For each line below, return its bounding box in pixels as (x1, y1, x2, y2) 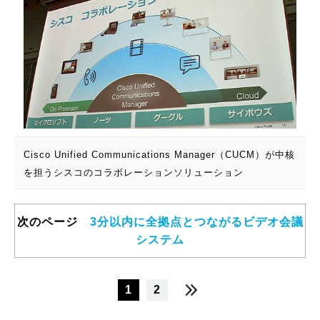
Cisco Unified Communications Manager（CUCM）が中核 (23, 149, 295, 161)
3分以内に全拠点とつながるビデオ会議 (89, 216, 304, 229)
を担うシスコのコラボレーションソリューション (23, 167, 244, 179)
